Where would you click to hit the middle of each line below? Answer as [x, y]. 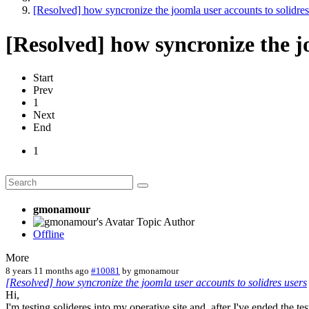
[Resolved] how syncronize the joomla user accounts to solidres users [156, 282]
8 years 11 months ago [47, 270]
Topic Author [166, 221]
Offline [49, 234]
